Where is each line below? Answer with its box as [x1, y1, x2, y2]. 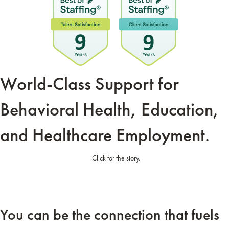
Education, [141, 97, 219, 121]
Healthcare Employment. [32, 123, 210, 147]
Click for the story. [89, 153, 140, 163]
